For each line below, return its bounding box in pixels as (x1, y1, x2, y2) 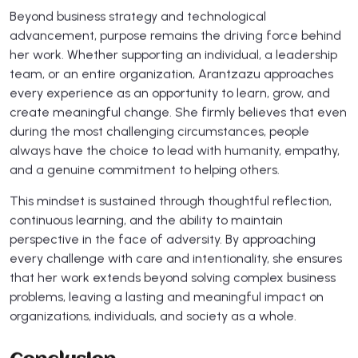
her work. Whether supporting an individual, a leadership (10, 46, 337, 62)
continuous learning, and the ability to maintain (10, 212, 283, 228)
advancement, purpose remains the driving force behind (10, 27, 341, 43)
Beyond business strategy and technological (10, 8, 266, 24)
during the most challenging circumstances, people (10, 123, 309, 139)
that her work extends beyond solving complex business (10, 269, 336, 285)
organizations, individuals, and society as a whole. (10, 308, 300, 324)
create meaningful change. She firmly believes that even (10, 104, 347, 120)
